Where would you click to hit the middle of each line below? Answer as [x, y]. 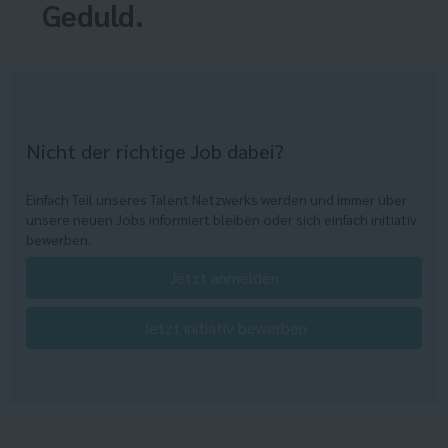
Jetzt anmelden [224, 278]
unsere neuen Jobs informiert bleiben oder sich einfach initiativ [221, 219]
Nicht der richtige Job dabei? [155, 151]
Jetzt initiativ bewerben [224, 328]
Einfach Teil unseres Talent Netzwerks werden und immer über [216, 199]
